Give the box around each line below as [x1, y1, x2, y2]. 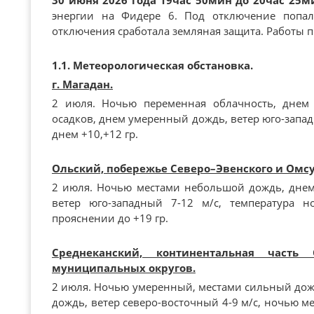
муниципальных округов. [52, 261, 196, 275]
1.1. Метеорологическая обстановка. [52, 58, 253, 72]
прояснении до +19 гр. [52, 211, 168, 225]
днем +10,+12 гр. [52, 127, 138, 141]
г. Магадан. [52, 77, 113, 91]
